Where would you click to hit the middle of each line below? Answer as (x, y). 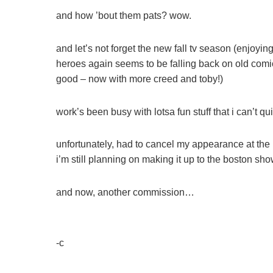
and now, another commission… (125, 193)
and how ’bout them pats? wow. (124, 16)
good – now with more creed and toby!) (140, 79)
